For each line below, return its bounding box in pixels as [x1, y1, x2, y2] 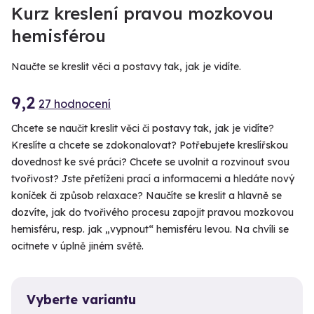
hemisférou [11, 25, 106, 47]
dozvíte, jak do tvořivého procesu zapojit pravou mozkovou [11, 206, 294, 219]
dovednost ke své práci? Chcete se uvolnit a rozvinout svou [11, 156, 289, 169]
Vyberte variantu [27, 292, 136, 308]
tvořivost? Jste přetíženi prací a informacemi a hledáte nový [11, 172, 294, 186]
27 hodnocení [39, 96, 111, 111]
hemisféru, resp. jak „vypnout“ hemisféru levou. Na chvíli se [11, 223, 289, 236]
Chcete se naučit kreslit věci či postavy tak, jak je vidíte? [11, 122, 274, 135]
